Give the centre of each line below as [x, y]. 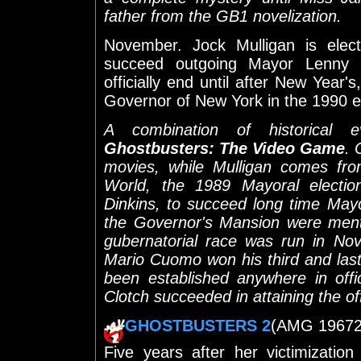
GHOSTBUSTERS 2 [198, 325]
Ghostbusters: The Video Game [225, 148]
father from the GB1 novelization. [223, 16]
